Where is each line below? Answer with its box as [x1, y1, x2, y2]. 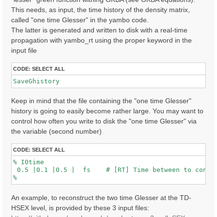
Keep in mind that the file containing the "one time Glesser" [11, 97, 191, 105]
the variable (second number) [11, 127, 102, 136]
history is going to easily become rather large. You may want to [11, 107, 203, 115]
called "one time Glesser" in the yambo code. [11, 15, 149, 24]
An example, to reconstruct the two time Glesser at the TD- [11, 194, 191, 202]
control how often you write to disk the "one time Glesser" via [11, 117, 197, 125]
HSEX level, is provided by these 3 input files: [11, 204, 149, 212]
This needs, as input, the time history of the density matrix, [11, 5, 190, 14]
